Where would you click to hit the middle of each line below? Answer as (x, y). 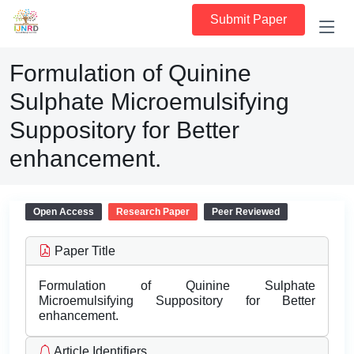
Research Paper (153, 212)
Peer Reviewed (246, 212)
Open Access (64, 212)
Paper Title (83, 251)
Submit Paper (249, 19)
